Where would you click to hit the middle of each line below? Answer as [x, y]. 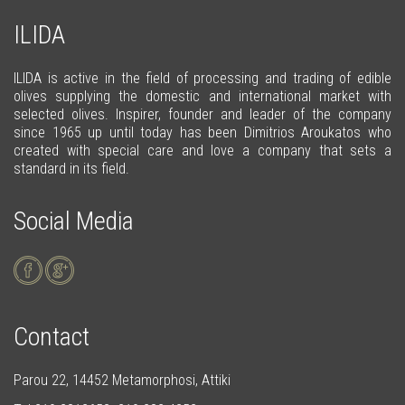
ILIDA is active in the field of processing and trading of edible [202, 78]
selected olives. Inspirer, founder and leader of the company [202, 114]
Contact [52, 336]
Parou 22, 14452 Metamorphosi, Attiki [122, 380]
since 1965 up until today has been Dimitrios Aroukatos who [202, 132]
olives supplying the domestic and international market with [202, 96]
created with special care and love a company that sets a [202, 150]
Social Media [74, 221]
